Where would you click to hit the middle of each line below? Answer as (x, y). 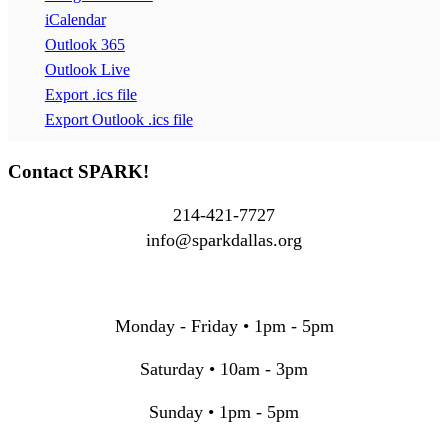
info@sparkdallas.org (224, 240)
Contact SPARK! (78, 172)
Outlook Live (87, 69)
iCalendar (75, 19)
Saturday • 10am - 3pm (224, 369)
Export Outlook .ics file (118, 119)
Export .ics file (90, 94)
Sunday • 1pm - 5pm (224, 412)
